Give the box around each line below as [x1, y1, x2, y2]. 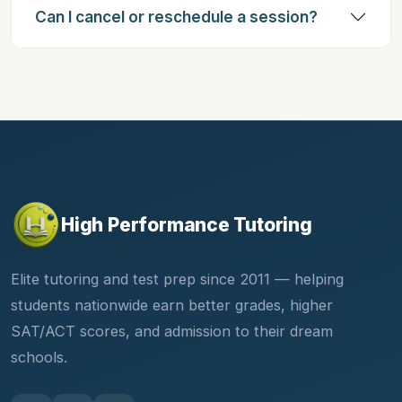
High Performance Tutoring [61, 214, 312, 237]
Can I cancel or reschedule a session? [35, 7, 318, 27]
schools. [11, 348, 67, 367]
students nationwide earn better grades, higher [11, 296, 333, 315]
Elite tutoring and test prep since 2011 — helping [11, 270, 344, 289]
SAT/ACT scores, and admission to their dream [11, 322, 333, 341]
